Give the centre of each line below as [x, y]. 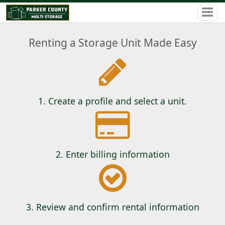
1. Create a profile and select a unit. [113, 101]
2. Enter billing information [113, 154]
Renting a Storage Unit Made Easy [113, 43]
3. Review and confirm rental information [113, 207]
